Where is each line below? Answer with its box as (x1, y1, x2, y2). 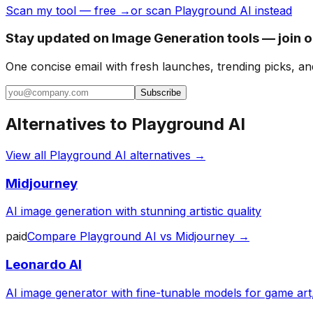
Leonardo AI (6, 256, 82, 273)
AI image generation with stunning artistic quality (6, 204, 261, 219)
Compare (27, 229, 80, 244)
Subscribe (140, 87, 181, 99)
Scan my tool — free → (6, 3, 131, 17)
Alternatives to (6, 114, 131, 135)
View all (6, 147, 50, 162)
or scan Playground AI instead (131, 3, 292, 17)
